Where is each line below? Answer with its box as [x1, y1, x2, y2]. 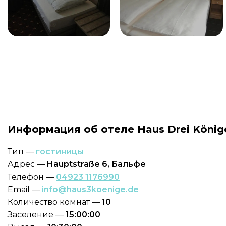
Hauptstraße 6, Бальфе [47, 159, 146, 169]
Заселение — [8, 210, 66, 219]
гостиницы [36, 147, 84, 156]
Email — [8, 185, 42, 194]
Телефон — [8, 172, 56, 182]
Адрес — [8, 159, 47, 169]
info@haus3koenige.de [42, 185, 139, 194]
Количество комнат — [8, 197, 102, 207]
